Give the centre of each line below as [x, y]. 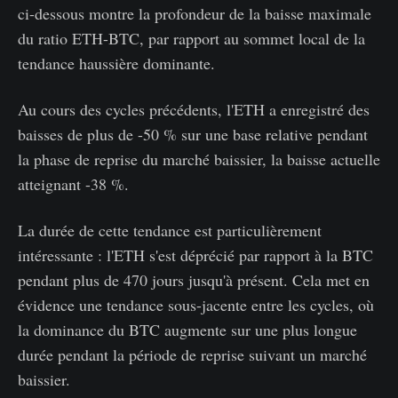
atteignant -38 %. [73, 183]
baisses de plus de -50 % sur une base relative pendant [193, 134]
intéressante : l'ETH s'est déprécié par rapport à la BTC [195, 255]
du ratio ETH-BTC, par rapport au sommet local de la [191, 38]
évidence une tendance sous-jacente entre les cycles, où [196, 304]
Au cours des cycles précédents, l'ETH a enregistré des [194, 109]
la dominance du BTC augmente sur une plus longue [187, 329]
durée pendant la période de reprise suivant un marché [192, 354]
